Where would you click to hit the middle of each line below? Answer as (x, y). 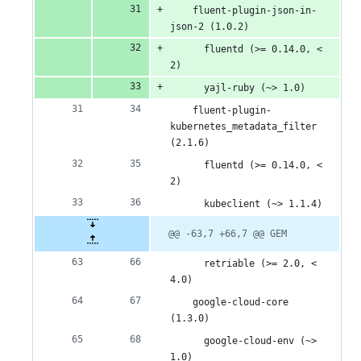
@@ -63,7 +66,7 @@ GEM (228, 234)
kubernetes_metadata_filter (243, 127)
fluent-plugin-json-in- (243, 11)
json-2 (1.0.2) (210, 27)
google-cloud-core (229, 303)
